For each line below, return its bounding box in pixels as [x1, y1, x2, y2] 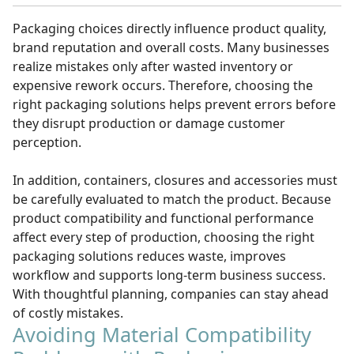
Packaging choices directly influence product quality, [13, 20, 326, 37]
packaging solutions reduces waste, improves [13, 247, 286, 265]
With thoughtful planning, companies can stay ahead [13, 285, 329, 303]
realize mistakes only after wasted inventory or [13, 58, 293, 75]
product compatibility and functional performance [13, 209, 314, 227]
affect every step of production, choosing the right [13, 228, 314, 246]
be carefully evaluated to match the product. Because [13, 190, 331, 208]
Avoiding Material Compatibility [13, 321, 311, 348]
